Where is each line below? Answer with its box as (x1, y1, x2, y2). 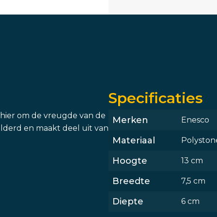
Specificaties (108, 89, 203, 107)
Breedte (112, 175, 150, 186)
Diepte (112, 196, 143, 207)
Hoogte (112, 155, 147, 166)
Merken (112, 114, 148, 125)
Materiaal (112, 135, 155, 146)
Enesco (181, 115, 209, 124)
